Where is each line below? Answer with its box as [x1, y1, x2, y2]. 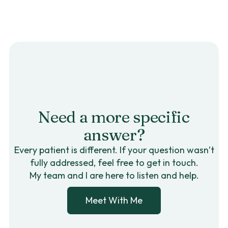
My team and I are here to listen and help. [29, 169, 199, 181]
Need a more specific [38, 107, 190, 127]
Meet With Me [85, 194, 142, 206]
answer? [83, 125, 145, 145]
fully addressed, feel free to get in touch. [30, 157, 198, 168]
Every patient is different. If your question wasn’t [14, 144, 214, 156]
